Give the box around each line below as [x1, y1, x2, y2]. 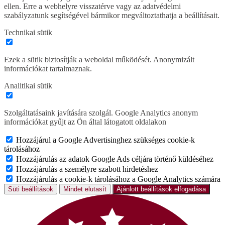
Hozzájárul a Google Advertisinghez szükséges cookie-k [16, 136, 195, 145]
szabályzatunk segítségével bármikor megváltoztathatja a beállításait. [4, 11, 219, 20]
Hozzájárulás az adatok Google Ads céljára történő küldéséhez [16, 155, 213, 164]
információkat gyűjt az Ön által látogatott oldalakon [4, 118, 166, 127]
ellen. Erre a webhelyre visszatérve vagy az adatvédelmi [4, 2, 181, 11]
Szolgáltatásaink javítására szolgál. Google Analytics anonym [4, 108, 198, 118]
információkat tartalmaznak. [4, 64, 92, 73]
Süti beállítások [8, 185, 53, 193]
